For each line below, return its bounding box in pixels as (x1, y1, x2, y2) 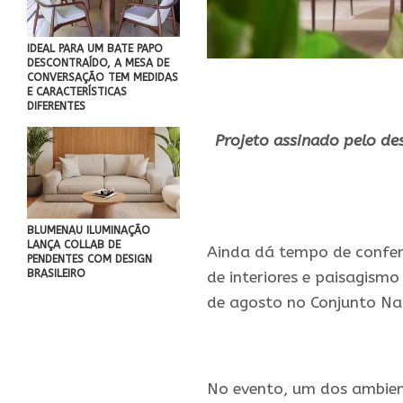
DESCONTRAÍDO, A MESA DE (27, 57, 169, 69)
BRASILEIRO (27, 267, 85, 280)
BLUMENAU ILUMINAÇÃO (27, 224, 150, 237)
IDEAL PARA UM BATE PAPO (27, 42, 163, 55)
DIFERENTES (27, 100, 85, 112)
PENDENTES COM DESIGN (27, 253, 152, 265)
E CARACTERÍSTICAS (27, 85, 127, 98)
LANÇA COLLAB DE (27, 238, 121, 251)
